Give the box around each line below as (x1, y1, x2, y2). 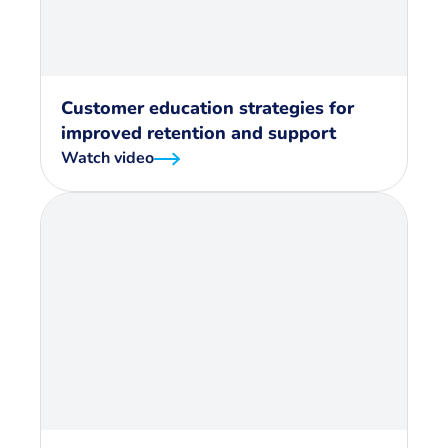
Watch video (61, 147, 154, 169)
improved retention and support (61, 121, 336, 145)
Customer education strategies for (61, 96, 354, 120)
